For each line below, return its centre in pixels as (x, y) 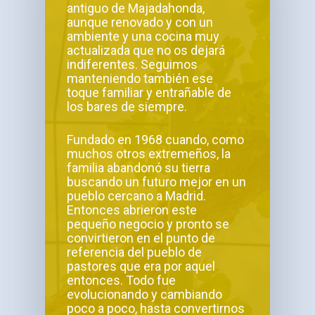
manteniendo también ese (140, 79)
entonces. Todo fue (122, 281)
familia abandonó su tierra (139, 168)
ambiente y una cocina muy (143, 37)
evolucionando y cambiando (145, 295)
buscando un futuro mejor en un (157, 182)
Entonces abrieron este (132, 210)
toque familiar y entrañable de (149, 93)
